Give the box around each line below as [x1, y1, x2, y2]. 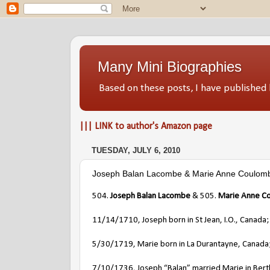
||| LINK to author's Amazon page [80, 121, 212, 131]
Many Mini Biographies [98, 58, 242, 75]
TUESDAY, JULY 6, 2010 [92, 146, 180, 155]
